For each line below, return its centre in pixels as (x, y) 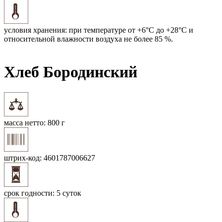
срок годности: (29, 193)
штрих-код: (23, 158)
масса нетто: (25, 122)
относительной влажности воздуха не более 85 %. (88, 39)
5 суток (68, 193)
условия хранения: (35, 30)
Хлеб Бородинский (71, 72)
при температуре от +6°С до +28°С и (130, 30)
